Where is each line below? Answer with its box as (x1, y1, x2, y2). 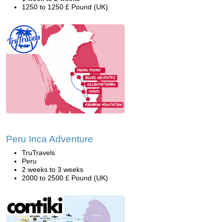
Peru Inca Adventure (6, 134, 93, 144)
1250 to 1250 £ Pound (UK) (22, 3, 108, 11)
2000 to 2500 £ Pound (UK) (22, 174, 108, 182)
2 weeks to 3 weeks (22, 166, 83, 173)
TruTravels (22, 149, 55, 157)
